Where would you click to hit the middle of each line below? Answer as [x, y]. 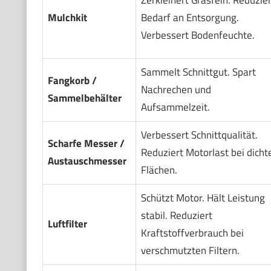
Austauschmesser [87, 161]
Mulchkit [67, 17]
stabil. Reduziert [176, 215]
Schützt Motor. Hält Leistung [203, 198]
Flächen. [159, 170]
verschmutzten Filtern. [190, 250]
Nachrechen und [176, 89]
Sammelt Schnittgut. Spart [198, 72]
